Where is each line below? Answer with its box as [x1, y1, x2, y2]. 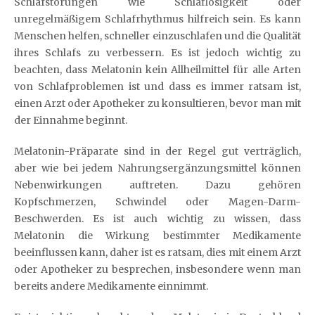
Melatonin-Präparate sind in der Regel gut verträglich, [14, 145, 301, 157]
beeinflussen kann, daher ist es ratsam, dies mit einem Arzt [14, 246, 301, 259]
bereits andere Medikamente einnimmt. [14, 280, 208, 292]
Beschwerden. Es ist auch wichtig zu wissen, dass [14, 212, 301, 225]
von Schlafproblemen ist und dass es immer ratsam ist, [14, 80, 301, 93]
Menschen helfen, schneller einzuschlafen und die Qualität [14, 30, 301, 42]
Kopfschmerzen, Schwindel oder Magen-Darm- [14, 195, 301, 208]
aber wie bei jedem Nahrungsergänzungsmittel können [14, 162, 301, 174]
